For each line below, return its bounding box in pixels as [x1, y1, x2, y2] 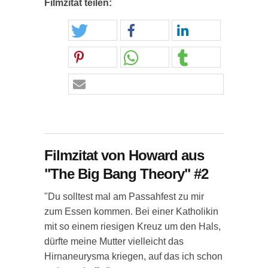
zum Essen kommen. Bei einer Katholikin [44, 206, 218, 217]
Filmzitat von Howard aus [44, 147, 204, 163]
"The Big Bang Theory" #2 [44, 166, 208, 182]
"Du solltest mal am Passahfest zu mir [44, 191, 204, 202]
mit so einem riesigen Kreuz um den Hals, [44, 221, 221, 232]
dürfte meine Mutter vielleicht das [44, 236, 184, 246]
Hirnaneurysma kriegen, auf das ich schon [44, 251, 223, 261]
